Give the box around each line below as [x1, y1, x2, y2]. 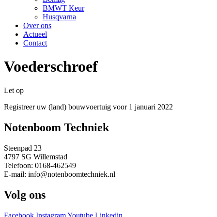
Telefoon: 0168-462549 [4, 161, 76, 170]
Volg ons [4, 188, 46, 201]
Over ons [23, 21, 51, 30]
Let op [4, 86, 24, 94]
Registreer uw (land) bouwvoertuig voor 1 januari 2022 [4, 102, 173, 111]
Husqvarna [43, 13, 76, 21]
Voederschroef [4, 58, 98, 76]
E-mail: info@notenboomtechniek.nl [4, 170, 115, 178]
